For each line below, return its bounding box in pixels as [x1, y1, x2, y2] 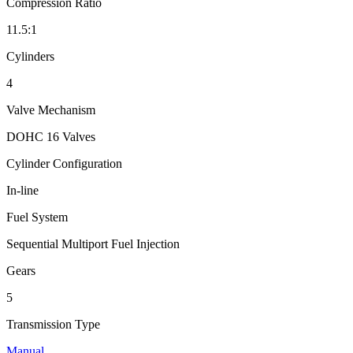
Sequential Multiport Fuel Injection [6, 236, 180, 251]
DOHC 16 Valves [6, 129, 95, 143]
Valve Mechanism [6, 102, 95, 117]
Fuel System [6, 210, 68, 224]
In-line [6, 183, 39, 197]
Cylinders [6, 49, 54, 63]
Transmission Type [6, 317, 100, 331]
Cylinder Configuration [6, 156, 122, 170]
